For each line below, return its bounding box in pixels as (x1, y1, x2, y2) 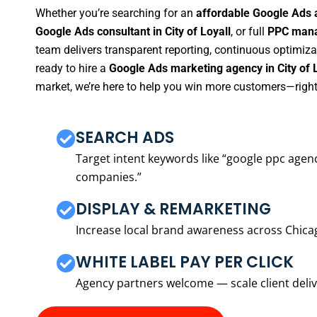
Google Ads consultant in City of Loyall (35, 25, 231, 39)
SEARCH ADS (76, 126, 174, 149)
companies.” (76, 168, 142, 185)
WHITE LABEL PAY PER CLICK (76, 250, 294, 273)
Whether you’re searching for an (35, 6, 196, 21)
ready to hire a (35, 62, 109, 76)
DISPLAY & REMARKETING (76, 197, 271, 220)
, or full (231, 25, 267, 39)
